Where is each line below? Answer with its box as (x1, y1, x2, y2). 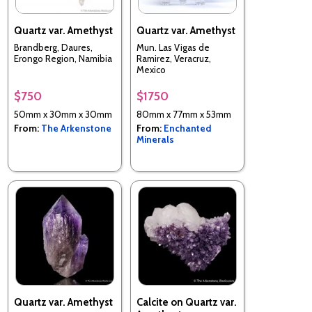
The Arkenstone (41, 122, 111, 134)
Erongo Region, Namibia (14, 53, 112, 65)
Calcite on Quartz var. (136, 295, 237, 309)
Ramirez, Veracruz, (136, 53, 211, 65)
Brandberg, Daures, (14, 42, 93, 54)
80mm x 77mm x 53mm (136, 108, 231, 120)
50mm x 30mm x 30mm (14, 108, 112, 120)
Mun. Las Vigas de (136, 42, 210, 54)
